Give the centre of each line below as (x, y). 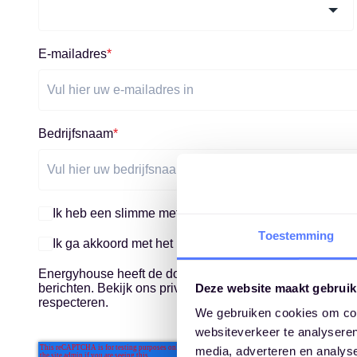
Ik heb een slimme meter (122, 214)
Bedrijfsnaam (76, 134)
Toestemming (296, 235)
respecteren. (73, 303)
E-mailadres (73, 54)
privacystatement (224, 244)
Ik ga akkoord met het (114, 244)
